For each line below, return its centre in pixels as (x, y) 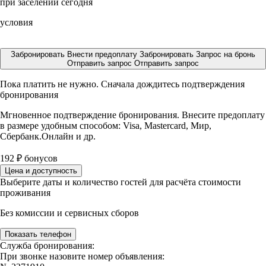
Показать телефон (38, 234)
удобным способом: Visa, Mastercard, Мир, (126, 126)
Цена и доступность (41, 171)
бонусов (40, 158)
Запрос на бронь (226, 54)
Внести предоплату (103, 54)
